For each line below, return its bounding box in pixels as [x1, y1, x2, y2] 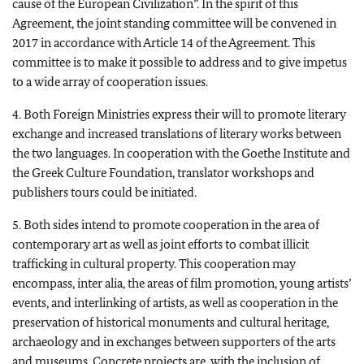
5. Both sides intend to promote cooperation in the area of [12, 217, 319, 232]
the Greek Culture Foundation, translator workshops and [12, 165, 314, 180]
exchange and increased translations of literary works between [12, 126, 341, 141]
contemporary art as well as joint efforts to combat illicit [12, 236, 309, 252]
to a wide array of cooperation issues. [12, 74, 208, 89]
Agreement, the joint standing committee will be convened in [12, 15, 336, 31]
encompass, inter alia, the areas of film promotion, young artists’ [12, 275, 351, 291]
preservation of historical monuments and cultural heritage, [12, 314, 329, 330]
